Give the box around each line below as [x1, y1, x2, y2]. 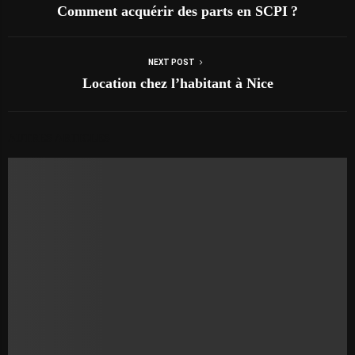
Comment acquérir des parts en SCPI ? [57, 3, 298, 19]
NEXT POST [147, 58, 195, 67]
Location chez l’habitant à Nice [82, 75, 273, 91]
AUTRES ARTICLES [8, 132, 110, 144]
